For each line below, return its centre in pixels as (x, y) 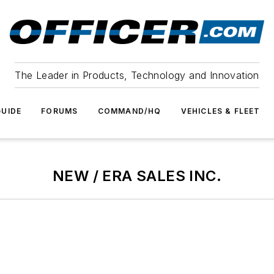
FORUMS (60, 111)
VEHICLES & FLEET (220, 111)
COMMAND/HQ (129, 111)
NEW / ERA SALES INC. (137, 176)
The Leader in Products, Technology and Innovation (137, 75)
